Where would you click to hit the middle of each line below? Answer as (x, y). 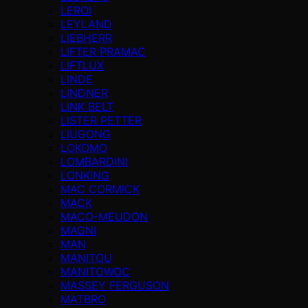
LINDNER (84, 92)
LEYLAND (86, 24)
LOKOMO (84, 147)
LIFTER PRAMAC (103, 51)
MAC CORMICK (100, 189)
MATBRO (83, 299)
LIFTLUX (82, 65)
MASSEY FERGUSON (115, 285)
